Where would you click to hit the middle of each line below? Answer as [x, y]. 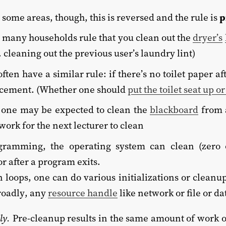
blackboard [174, 110]
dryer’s [208, 38]
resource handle [83, 192]
